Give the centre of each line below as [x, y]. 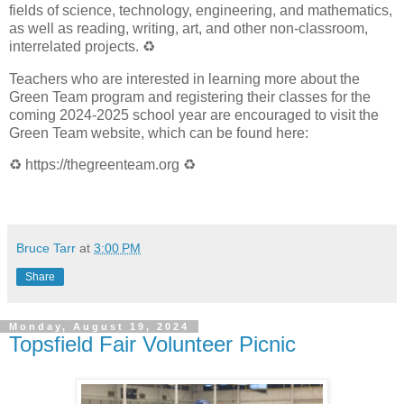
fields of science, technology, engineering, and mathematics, [201, 10]
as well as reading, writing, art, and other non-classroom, [188, 28]
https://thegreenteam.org [102, 165]
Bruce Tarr [46, 248]
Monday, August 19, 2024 [99, 327]
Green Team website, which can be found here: [159, 133]
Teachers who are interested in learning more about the [184, 78]
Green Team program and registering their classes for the [190, 96]
